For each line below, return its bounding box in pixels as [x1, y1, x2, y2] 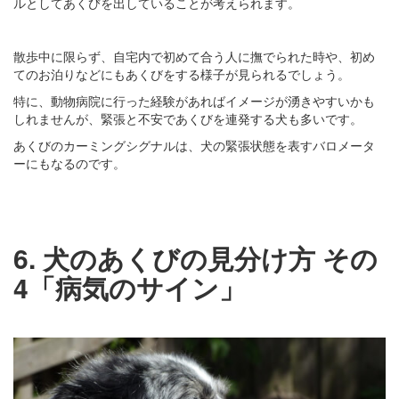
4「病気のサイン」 [13, 268, 246, 307]
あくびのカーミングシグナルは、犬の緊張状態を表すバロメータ [13, 136, 375, 155]
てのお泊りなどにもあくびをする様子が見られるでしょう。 [13, 65, 350, 84]
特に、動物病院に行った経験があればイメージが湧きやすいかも [13, 92, 375, 110]
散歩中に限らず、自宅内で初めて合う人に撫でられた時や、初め [13, 47, 375, 66]
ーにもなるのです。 [13, 154, 126, 173]
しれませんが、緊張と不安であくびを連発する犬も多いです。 [13, 110, 362, 128]
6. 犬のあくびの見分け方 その [13, 239, 378, 278]
